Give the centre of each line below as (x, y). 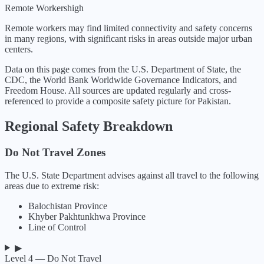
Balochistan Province (68, 206)
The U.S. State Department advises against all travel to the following (132, 175)
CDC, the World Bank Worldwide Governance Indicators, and (121, 80)
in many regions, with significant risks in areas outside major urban (128, 39)
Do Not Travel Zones (55, 152)
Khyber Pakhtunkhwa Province (87, 216)
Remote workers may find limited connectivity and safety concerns (128, 28)
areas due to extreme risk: (52, 186)
